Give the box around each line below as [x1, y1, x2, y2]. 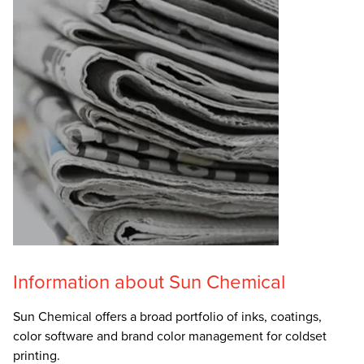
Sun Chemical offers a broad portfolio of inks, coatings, [13, 309, 322, 326]
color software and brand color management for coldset [13, 328, 327, 345]
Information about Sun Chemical [13, 271, 285, 295]
